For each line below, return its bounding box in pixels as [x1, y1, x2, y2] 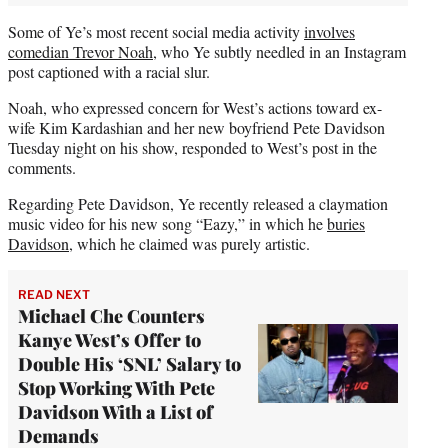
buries [327, 212, 365, 234]
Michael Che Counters [18, 303, 205, 328]
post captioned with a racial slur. [8, 60, 210, 82]
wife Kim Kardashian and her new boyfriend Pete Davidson [8, 116, 385, 138]
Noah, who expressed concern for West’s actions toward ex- [8, 96, 382, 118]
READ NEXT [18, 286, 90, 302]
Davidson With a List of [18, 399, 213, 424]
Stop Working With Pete [18, 375, 215, 400]
